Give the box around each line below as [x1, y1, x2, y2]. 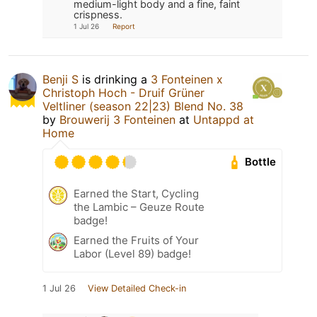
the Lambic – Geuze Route [74, 200, 204, 214]
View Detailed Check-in [88, 282, 186, 294]
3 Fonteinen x [151, 71, 223, 86]
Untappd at [193, 112, 254, 127]
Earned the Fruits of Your [74, 233, 199, 247]
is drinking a [79, 71, 151, 86]
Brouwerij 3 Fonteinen [59, 112, 175, 127]
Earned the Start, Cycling [74, 186, 199, 200]
